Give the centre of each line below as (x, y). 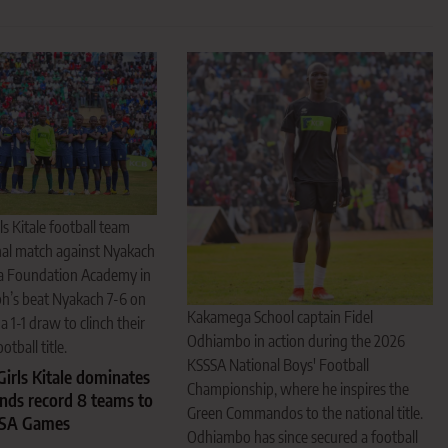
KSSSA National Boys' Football (278, 365)
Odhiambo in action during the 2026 (296, 341)
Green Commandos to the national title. (305, 413)
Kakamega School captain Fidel (280, 317)
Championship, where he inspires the (298, 389)
